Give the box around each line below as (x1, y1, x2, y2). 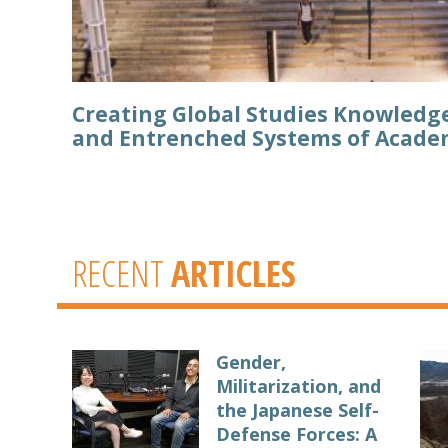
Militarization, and (216, 373, 381, 398)
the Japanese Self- (216, 397, 379, 422)
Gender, (216, 349, 286, 374)
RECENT (72, 248, 171, 298)
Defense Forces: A (216, 421, 377, 446)
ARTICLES (171, 248, 296, 298)
